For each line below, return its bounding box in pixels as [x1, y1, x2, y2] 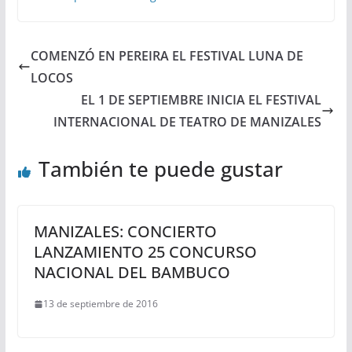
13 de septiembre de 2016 [42, 297, 158, 311]
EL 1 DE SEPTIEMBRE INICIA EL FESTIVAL [81, 91, 322, 109]
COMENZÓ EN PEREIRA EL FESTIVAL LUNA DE [30, 47, 303, 65]
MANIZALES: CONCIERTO [33, 221, 217, 243]
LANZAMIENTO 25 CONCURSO [33, 241, 257, 263]
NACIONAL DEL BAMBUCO [33, 262, 230, 284]
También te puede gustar [38, 155, 283, 184]
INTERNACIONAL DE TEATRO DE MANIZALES [53, 113, 322, 131]
